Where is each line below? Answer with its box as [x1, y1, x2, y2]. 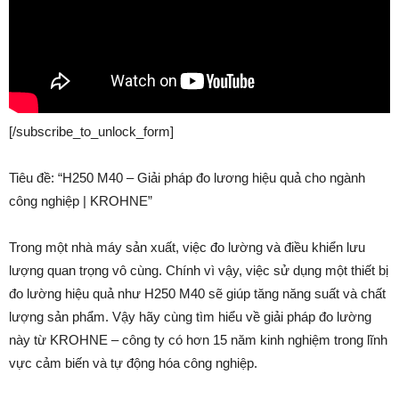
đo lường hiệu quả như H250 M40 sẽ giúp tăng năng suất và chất [9, 285, 386, 301]
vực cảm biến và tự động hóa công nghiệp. [9, 354, 257, 370]
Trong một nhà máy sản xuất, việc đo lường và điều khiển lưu [9, 239, 365, 255]
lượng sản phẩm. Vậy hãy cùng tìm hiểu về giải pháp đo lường [9, 308, 371, 324]
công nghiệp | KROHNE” [9, 192, 152, 208]
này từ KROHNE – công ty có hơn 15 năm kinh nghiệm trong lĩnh [9, 331, 387, 347]
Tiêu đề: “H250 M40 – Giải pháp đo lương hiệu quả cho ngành [9, 169, 365, 185]
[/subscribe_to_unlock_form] [9, 123, 174, 139]
